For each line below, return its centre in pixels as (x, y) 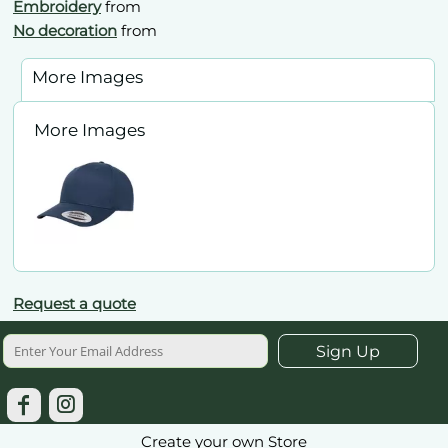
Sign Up (348, 351)
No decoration (65, 30)
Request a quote (74, 303)
